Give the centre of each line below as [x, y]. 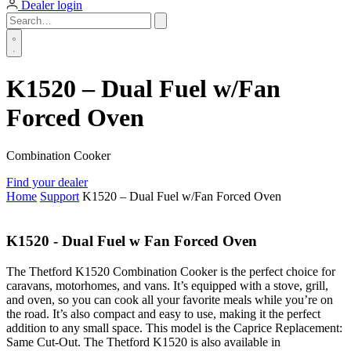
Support [60, 197]
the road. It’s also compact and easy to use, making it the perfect [163, 313]
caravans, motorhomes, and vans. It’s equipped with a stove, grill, [167, 285]
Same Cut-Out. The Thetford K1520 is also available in [143, 342]
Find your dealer [47, 183]
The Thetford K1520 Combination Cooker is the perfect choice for [171, 271]
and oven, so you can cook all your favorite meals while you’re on [170, 299]
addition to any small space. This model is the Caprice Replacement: [174, 327]
